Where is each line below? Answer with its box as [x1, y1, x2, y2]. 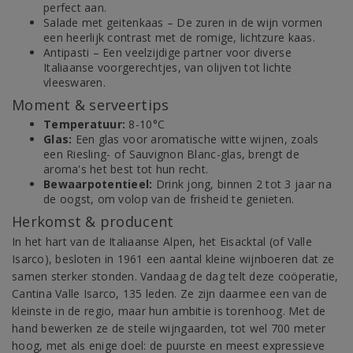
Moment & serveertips [12, 95, 169, 114]
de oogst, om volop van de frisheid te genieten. [43, 191, 295, 206]
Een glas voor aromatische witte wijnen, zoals [72, 132, 319, 147]
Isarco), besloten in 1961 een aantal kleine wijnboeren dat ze [12, 251, 335, 266]
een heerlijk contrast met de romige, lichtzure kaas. [43, 30, 315, 45]
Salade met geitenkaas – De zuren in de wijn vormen [43, 15, 323, 30]
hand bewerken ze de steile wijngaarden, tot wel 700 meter [12, 321, 326, 336]
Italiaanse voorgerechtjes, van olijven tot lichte [43, 60, 292, 75]
